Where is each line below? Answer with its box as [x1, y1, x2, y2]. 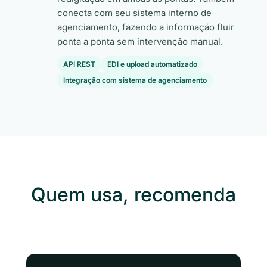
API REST [63, 60, 95, 69]
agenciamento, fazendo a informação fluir [57, 21, 234, 33]
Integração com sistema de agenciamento [63, 76, 207, 85]
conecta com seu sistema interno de [57, 7, 212, 18]
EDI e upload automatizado [107, 60, 197, 69]
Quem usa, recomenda [31, 183, 236, 206]
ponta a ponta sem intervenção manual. [57, 36, 223, 47]
